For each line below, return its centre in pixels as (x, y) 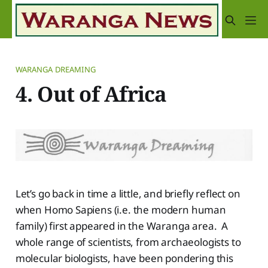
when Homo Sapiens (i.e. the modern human (121, 209)
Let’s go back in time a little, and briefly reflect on (128, 193)
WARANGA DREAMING (55, 69)
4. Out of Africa (91, 93)
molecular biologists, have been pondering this (124, 258)
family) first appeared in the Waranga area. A (121, 226)
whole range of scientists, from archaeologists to (128, 242)
